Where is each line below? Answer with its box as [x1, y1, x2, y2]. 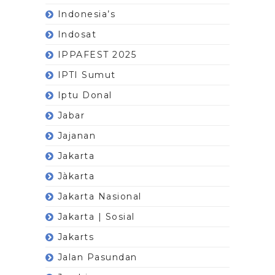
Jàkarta [57, 170, 95, 182]
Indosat [57, 28, 97, 40]
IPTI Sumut [57, 69, 116, 80]
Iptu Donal [57, 89, 112, 101]
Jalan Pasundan [57, 251, 137, 263]
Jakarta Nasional [57, 190, 142, 202]
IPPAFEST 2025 [57, 48, 137, 60]
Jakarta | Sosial [57, 211, 135, 222]
